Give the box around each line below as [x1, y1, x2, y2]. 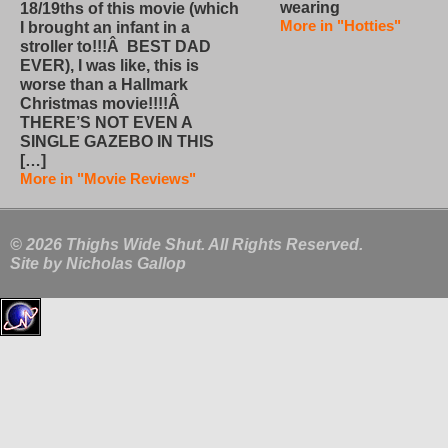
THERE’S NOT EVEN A [20, 114, 192, 132]
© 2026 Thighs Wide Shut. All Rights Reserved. [10, 236, 363, 254]
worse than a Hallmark [20, 76, 188, 94]
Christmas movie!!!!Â [20, 95, 184, 113]
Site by [10, 255, 66, 273]
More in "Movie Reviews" [20, 170, 196, 188]
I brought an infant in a [20, 19, 190, 37]
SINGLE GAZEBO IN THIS [20, 133, 214, 151]
